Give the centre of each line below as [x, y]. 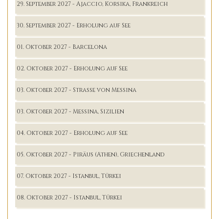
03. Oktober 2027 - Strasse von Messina [77, 90]
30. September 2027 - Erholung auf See [74, 25]
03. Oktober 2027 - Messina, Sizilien [70, 111]
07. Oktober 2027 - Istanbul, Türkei [69, 176]
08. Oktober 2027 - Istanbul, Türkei [69, 197]
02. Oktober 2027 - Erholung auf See [72, 68]
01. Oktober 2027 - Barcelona [62, 47]
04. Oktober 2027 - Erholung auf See [72, 133]
